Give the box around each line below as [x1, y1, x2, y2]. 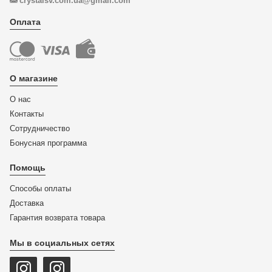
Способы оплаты [10, 184, 71, 193]
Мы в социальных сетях [10, 238, 115, 248]
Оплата [10, 17, 41, 27]
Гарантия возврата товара [10, 213, 105, 222]
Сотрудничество [10, 124, 70, 133]
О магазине [10, 73, 58, 83]
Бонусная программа [10, 138, 87, 148]
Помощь [10, 163, 46, 172]
